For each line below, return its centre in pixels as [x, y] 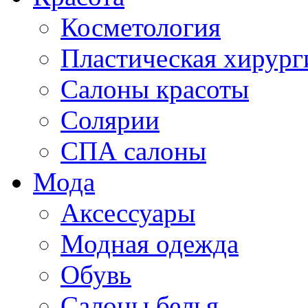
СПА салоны [133, 151]
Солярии [110, 120]
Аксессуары [128, 212]
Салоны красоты [155, 89]
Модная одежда [150, 243]
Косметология [141, 27]
